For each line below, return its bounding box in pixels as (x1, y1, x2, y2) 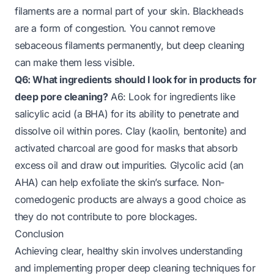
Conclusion (15, 227, 64, 240)
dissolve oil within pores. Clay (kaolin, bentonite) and (15, 124, 247, 137)
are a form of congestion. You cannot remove (15, 21, 215, 34)
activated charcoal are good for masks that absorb (15, 141, 238, 154)
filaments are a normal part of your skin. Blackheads (15, 4, 243, 17)
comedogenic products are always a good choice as (15, 193, 246, 206)
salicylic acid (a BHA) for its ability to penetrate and (15, 107, 240, 120)
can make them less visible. (15, 56, 135, 68)
